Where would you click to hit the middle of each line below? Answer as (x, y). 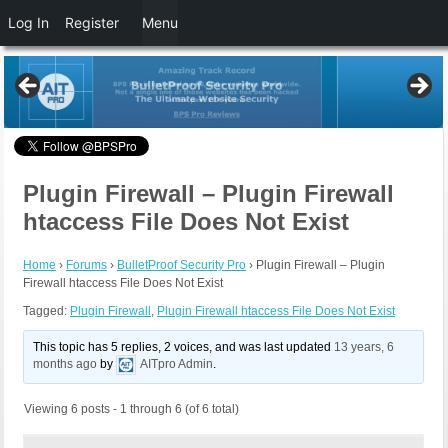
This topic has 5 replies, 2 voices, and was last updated (184, 347)
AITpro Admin (177, 364)
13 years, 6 (364, 347)
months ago (65, 364)
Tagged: (46, 311)
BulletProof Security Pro (181, 265)
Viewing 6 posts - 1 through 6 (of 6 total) (131, 409)
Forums (86, 265)
